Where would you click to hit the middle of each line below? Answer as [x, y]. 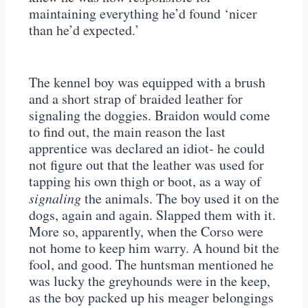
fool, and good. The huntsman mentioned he [151, 265]
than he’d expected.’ [84, 30]
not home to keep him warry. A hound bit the [154, 248]
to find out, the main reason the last [127, 132]
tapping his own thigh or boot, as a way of [145, 181]
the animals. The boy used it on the [180, 199]
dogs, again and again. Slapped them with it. [152, 215]
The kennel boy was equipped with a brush [147, 82]
